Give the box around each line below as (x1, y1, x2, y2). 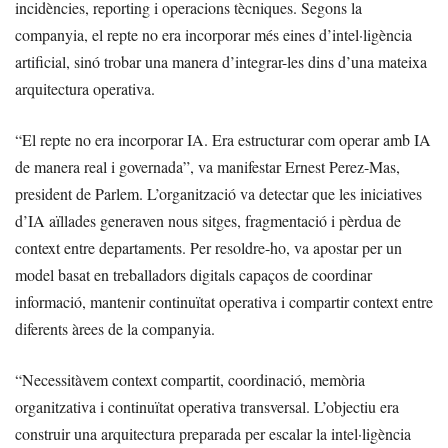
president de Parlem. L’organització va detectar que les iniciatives (15, 183, 422, 205)
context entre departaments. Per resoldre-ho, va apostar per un (15, 237, 402, 259)
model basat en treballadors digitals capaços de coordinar (15, 264, 372, 286)
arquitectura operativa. (15, 78, 155, 100)
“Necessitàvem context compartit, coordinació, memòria (15, 369, 365, 391)
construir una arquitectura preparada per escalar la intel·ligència (15, 423, 411, 445)
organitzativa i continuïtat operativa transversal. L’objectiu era (15, 396, 399, 418)
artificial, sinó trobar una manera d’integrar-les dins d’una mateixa (15, 51, 427, 73)
